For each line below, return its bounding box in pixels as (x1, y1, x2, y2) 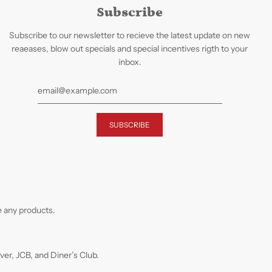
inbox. (118, 56, 141, 67)
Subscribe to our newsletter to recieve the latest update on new (9, 30, 251, 41)
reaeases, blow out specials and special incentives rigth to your (12, 43, 248, 54)
